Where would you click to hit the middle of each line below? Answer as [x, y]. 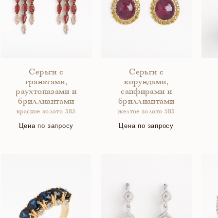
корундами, [146, 82]
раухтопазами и [46, 92]
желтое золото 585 [146, 112]
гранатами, [46, 82]
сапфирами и [146, 92]
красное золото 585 [46, 112]
